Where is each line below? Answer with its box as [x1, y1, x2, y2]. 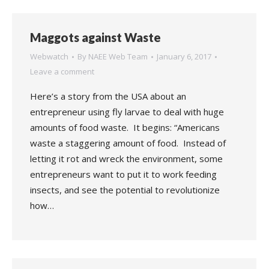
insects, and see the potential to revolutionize [30, 184, 220, 196]
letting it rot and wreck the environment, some [30, 153, 223, 165]
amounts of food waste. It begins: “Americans [30, 121, 220, 133]
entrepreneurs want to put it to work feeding [30, 168, 217, 180]
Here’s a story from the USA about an [30, 90, 186, 102]
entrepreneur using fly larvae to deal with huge [30, 106, 224, 118]
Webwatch [30, 51, 68, 62]
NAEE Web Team [88, 51, 148, 62]
